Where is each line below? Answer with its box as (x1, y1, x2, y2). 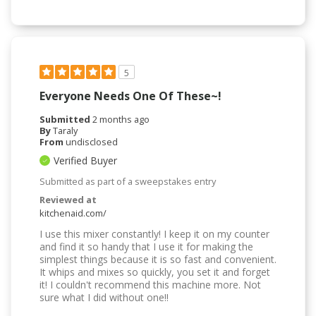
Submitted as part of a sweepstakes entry (39, 174, 216, 188)
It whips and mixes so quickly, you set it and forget (39, 265, 270, 279)
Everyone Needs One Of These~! (39, 87, 221, 104)
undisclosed (66, 135, 118, 148)
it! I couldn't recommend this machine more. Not (39, 277, 261, 291)
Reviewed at (39, 193, 97, 206)
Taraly (53, 123, 78, 137)
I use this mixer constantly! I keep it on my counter (39, 226, 269, 241)
